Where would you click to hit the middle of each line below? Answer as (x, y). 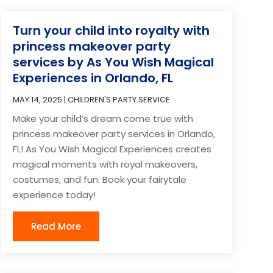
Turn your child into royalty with (111, 30)
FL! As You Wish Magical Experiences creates (112, 149)
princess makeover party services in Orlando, (114, 133)
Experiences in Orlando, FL (93, 78)
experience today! (54, 194)
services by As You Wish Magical (113, 62)
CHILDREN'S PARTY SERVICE (119, 99)
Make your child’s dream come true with (103, 118)
